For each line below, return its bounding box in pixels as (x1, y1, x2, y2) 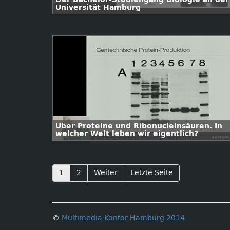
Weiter (94, 168, 118, 177)
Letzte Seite (130, 168, 173, 177)
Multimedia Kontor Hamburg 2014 (62, 214, 185, 222)
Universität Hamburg (55, 3, 141, 12)
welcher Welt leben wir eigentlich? (55, 129, 198, 138)
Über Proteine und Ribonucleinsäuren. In (55, 122, 222, 130)
